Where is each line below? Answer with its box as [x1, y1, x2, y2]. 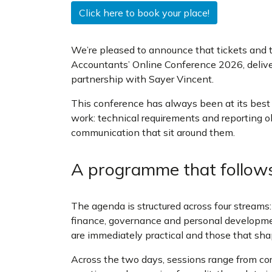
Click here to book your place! [79, 7, 209, 19]
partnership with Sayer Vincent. [71, 73, 216, 85]
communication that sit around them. [71, 126, 235, 138]
